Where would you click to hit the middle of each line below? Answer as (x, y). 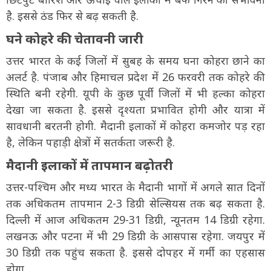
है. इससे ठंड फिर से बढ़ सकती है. (72, 15)
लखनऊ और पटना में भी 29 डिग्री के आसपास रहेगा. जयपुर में (135, 236)
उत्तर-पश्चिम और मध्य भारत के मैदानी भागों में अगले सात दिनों (135, 187)
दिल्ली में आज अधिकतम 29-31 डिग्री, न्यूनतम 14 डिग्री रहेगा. (135, 219)
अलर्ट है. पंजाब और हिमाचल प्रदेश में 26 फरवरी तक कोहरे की (135, 77)
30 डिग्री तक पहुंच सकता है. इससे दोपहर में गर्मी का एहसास (135, 252)
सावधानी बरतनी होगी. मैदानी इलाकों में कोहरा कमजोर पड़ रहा (135, 126)
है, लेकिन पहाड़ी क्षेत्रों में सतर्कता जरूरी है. (90, 142)
